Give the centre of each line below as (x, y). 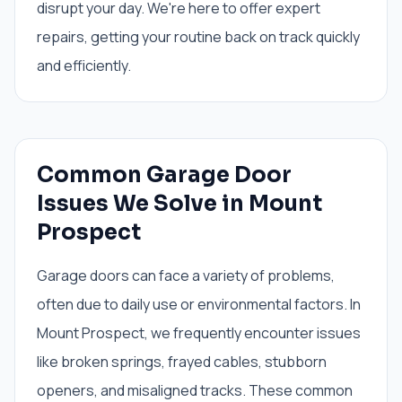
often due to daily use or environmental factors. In (199, 304)
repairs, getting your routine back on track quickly (198, 37)
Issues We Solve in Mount (179, 204)
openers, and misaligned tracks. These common (195, 390)
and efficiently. (84, 66)
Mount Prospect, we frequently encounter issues (199, 333)
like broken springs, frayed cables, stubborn (182, 362)
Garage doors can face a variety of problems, (186, 275)
